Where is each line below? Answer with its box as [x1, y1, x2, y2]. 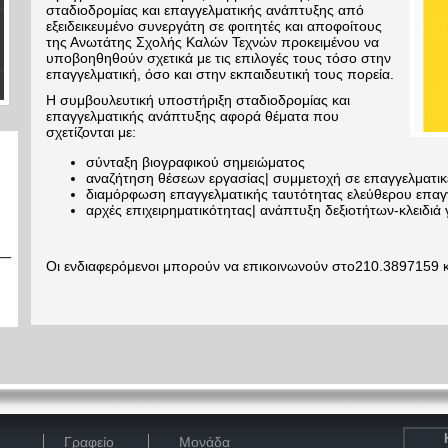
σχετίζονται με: [46, 124, 136, 140]
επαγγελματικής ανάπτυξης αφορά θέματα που [46, 108, 339, 124]
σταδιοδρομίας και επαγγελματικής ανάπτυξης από [46, 2, 364, 18]
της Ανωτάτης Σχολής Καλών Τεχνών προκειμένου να [46, 34, 379, 50]
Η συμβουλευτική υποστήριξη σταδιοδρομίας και [46, 92, 350, 108]
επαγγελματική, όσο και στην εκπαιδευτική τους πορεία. [46, 66, 394, 82]
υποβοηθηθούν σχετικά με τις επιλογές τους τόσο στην [46, 50, 391, 66]
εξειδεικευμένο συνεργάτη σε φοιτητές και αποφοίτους [46, 18, 382, 34]
